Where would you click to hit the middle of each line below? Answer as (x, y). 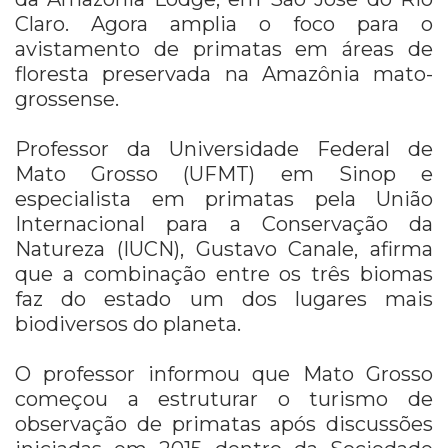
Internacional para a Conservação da (224, 223)
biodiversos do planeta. (128, 323)
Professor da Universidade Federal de (224, 148)
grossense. (67, 98)
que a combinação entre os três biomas (224, 273)
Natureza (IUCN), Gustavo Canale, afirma (224, 248)
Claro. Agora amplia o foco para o (224, 23)
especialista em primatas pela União (224, 198)
